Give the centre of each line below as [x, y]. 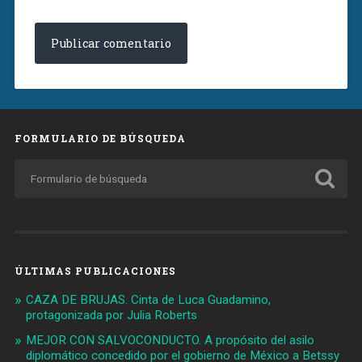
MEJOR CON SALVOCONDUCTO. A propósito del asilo [170, 341]
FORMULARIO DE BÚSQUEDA [100, 139]
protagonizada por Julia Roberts [111, 316]
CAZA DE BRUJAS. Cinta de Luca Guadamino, [148, 300]
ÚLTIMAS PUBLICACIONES [95, 271]
